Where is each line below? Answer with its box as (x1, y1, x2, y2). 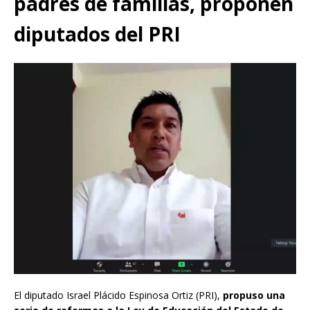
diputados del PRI (14, 21, 181, 48)
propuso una (223, 288, 285, 302)
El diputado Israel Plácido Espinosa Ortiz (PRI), (14, 288, 223, 302)
